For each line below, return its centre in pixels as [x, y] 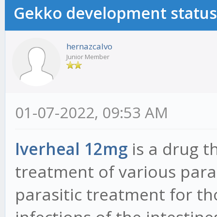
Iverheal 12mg [71, 149]
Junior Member [88, 57]
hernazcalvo [89, 46]
